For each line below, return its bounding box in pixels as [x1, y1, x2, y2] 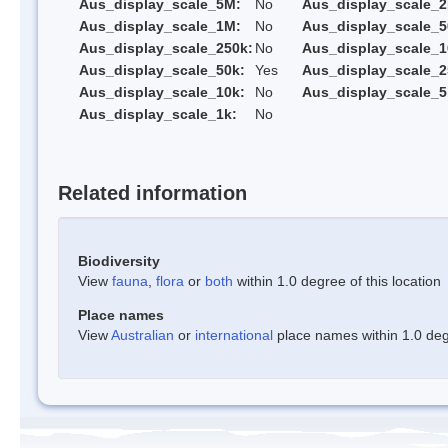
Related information [58, 181, 247, 204]
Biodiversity [78, 252, 160, 269]
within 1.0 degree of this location [233, 272, 441, 289]
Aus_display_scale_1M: [79, 18, 241, 35]
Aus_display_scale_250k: [79, 40, 253, 57]
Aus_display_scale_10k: [79, 84, 245, 101]
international [195, 326, 273, 343]
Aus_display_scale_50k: [79, 62, 245, 79]
